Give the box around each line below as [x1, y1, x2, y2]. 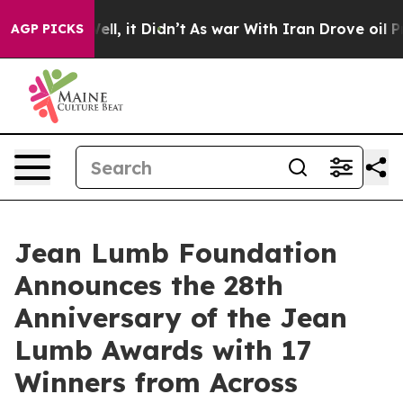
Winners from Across [14, 365, 298, 399]
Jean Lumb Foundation [14, 236, 337, 270]
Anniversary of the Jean [14, 300, 347, 335]
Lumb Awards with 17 [14, 333, 312, 367]
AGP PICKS [11, 21, 84, 37]
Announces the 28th [14, 268, 283, 302]
